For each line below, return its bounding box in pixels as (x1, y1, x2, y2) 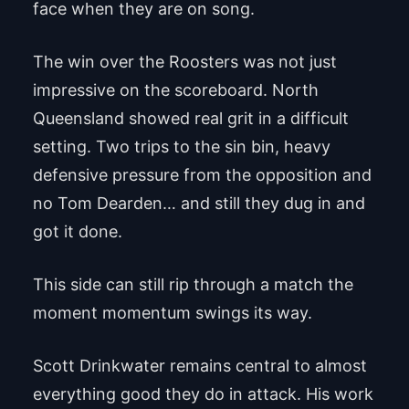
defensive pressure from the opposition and (32, 165, 372, 185)
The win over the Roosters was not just (32, 52, 337, 72)
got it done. (32, 222, 122, 242)
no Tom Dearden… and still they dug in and (32, 194, 365, 214)
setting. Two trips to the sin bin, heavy (32, 137, 330, 157)
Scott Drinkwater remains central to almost (32, 356, 367, 376)
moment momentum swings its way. (32, 303, 312, 323)
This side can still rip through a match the (32, 275, 353, 295)
